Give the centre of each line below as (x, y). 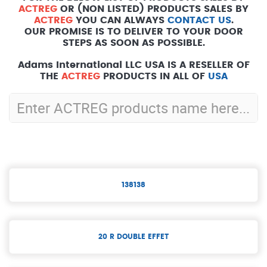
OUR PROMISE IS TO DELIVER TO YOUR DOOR (133, 31)
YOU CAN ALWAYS (120, 20)
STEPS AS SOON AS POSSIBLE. (133, 43)
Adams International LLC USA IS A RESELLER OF (133, 65)
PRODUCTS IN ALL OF (154, 76)
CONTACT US (199, 20)
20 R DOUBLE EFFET (133, 236)
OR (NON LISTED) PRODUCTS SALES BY (153, 9)
